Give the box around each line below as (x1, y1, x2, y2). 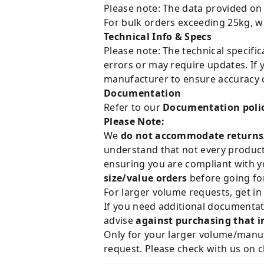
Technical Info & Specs (104, 30, 212, 43)
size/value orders (104, 171, 187, 184)
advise (104, 214, 136, 227)
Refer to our (104, 101, 163, 114)
